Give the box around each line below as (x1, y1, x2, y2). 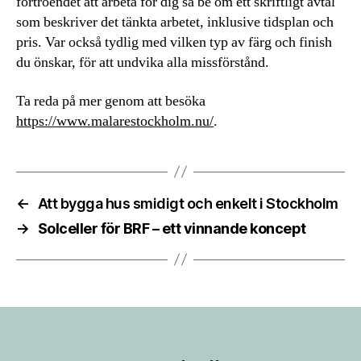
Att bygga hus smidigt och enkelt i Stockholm (37, 194, 338, 212)
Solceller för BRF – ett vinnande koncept (37, 219, 306, 237)
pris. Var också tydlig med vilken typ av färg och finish (16, 33, 332, 52)
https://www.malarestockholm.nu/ (16, 111, 214, 131)
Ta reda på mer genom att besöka (16, 91, 205, 110)
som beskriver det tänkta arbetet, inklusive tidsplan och (16, 13, 334, 31)
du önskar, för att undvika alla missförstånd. (16, 53, 269, 72)
